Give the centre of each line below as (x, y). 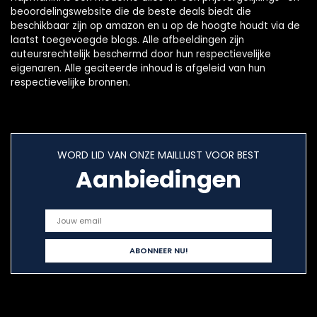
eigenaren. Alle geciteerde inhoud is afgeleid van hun (138, 69)
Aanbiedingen (158, 180)
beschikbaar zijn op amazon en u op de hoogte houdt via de (155, 26)
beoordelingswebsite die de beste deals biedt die (131, 12)
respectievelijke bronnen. (70, 83)
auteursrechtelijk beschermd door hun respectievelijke (141, 54)
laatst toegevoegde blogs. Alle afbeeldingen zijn (127, 40)
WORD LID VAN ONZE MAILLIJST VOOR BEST (158, 155)
